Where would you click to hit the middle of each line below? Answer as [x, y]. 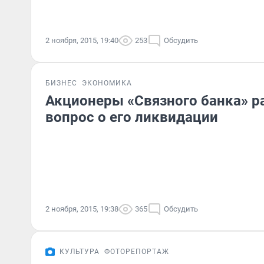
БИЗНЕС [61, 83]
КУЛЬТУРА [80, 252]
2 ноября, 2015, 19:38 [82, 209]
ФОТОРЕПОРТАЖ [137, 252]
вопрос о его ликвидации [132, 117]
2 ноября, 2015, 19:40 [82, 40]
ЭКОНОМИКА [107, 83]
